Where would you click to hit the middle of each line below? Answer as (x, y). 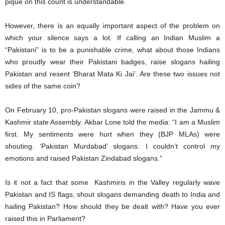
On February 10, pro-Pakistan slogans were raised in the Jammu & (113, 110)
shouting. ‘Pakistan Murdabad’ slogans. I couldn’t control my (113, 146)
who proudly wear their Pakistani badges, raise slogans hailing (113, 62)
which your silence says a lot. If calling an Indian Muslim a (113, 38)
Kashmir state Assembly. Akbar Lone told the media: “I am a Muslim (113, 122)
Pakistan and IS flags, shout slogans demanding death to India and (113, 195)
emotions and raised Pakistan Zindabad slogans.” (84, 158)
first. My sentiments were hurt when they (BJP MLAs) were (113, 134)
